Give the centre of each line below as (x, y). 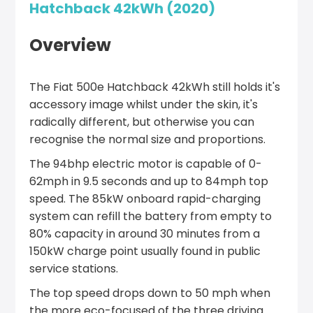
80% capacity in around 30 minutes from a (145, 234)
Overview (71, 45)
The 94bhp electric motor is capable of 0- (146, 164)
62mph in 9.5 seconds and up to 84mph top (149, 181)
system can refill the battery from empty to (151, 216)
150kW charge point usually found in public (145, 251)
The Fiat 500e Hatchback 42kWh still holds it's (155, 87)
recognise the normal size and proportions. (148, 139)
